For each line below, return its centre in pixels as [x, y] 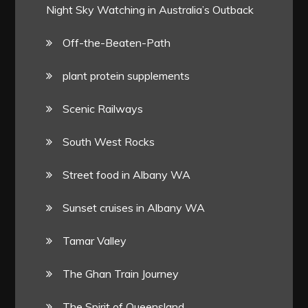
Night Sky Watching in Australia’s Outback [150, 10]
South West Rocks [109, 142]
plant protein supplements [126, 76]
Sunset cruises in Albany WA [134, 208]
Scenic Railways [103, 109]
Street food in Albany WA [127, 175]
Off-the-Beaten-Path [117, 43]
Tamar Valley [95, 241]
